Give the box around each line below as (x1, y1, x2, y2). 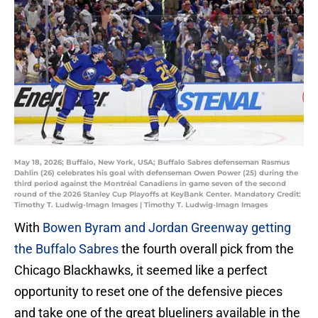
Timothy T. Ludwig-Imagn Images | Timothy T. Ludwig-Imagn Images (14, 200, 268, 210)
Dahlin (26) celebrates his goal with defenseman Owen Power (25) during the (14, 168, 298, 178)
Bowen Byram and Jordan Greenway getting (43, 220, 291, 236)
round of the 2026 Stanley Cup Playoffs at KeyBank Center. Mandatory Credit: (14, 190, 301, 199)
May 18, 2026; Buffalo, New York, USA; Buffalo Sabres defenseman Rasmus (14, 158, 290, 168)
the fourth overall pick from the (119, 241, 294, 257)
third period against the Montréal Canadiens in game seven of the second (14, 179, 286, 189)
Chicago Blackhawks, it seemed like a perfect (14, 263, 268, 278)
